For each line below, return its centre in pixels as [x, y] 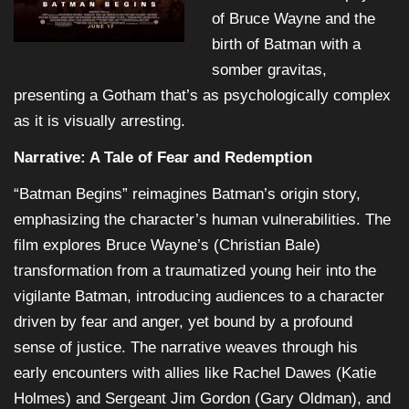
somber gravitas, [269, 70]
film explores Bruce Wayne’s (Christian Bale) [167, 246]
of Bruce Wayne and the [293, 19]
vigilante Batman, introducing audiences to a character [199, 297]
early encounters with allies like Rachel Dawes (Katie [195, 373]
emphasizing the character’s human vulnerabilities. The [202, 220]
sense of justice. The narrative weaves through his [186, 348]
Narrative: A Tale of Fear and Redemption [163, 158]
